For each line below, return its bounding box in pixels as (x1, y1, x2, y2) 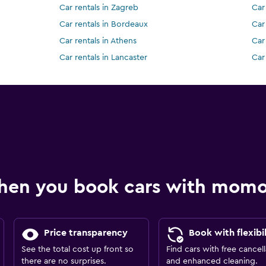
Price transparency (43, 228, 128, 238)
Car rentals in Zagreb (59, 4, 139, 12)
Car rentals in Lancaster (59, 53, 148, 62)
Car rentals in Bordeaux (59, 20, 148, 29)
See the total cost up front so (21, 245, 134, 254)
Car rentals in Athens (59, 37, 137, 46)
